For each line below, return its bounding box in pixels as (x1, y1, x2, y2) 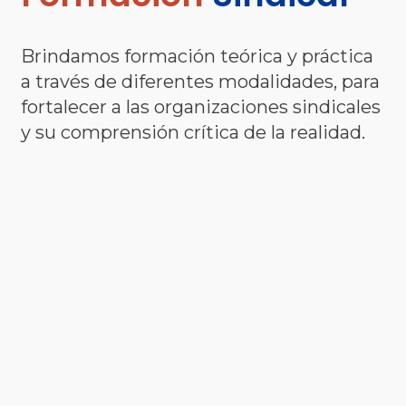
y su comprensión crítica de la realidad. (21, 121, 366, 143)
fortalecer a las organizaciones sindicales (21, 96, 382, 118)
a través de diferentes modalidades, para (21, 71, 381, 92)
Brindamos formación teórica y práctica (21, 45, 374, 67)
